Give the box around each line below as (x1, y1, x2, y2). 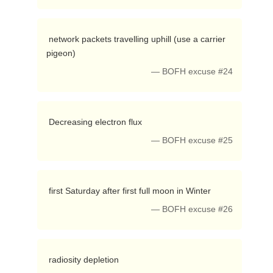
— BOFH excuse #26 (151, 205, 233, 214)
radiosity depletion (48, 255, 121, 264)
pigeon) (46, 48, 78, 58)
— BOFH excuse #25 (151, 136, 233, 145)
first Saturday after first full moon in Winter (48, 186, 213, 196)
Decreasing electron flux (48, 117, 144, 127)
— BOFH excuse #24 (151, 67, 233, 76)
